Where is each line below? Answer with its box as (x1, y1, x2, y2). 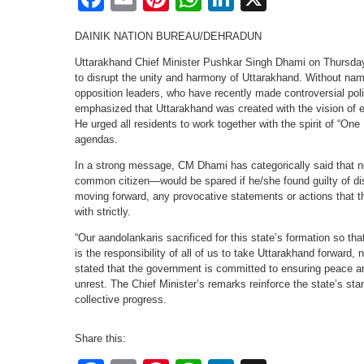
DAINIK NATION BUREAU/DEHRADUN (75, 30, 262, 43)
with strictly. (75, 206, 131, 219)
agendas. (75, 133, 118, 146)
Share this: (75, 332, 126, 345)
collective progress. (75, 293, 167, 306)
